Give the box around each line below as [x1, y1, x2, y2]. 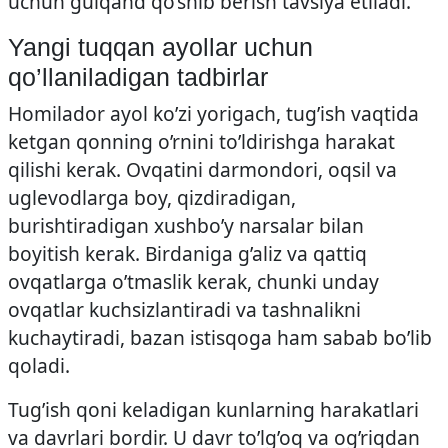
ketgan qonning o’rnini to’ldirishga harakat [8, 128, 395, 155]
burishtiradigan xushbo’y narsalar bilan [8, 212, 364, 239]
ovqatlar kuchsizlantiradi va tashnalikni [8, 296, 361, 323]
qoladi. [8, 352, 70, 379]
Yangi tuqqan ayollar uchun [8, 33, 313, 61]
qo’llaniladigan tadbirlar [8, 63, 268, 91]
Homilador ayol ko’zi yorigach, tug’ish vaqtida [8, 100, 419, 127]
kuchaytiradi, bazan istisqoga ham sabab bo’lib [8, 324, 432, 351]
